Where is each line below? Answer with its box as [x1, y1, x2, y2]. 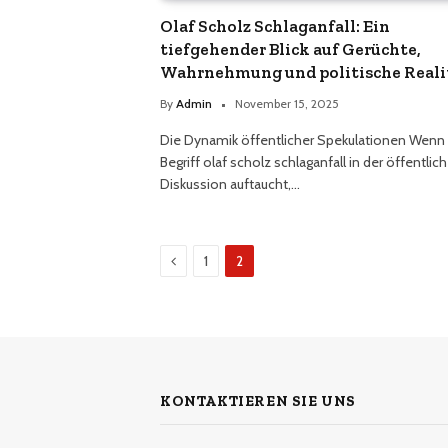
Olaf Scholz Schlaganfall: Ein [160, 16, 390, 37]
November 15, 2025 [235, 96, 339, 112]
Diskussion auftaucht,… [160, 175, 300, 194]
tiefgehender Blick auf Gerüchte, [160, 39, 421, 60]
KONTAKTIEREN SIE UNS [160, 392, 356, 411]
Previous [175, 251, 230, 270]
